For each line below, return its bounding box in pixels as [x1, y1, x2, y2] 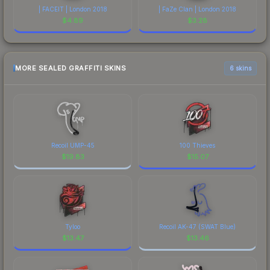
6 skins [230, 64, 251, 72]
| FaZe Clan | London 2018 [159, 5, 236, 13]
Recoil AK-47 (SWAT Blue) [159, 222, 236, 230]
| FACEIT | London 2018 [38, 5, 107, 13]
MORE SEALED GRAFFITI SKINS [15, 64, 126, 73]
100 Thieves [180, 141, 215, 149]
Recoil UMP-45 [51, 141, 95, 149]
